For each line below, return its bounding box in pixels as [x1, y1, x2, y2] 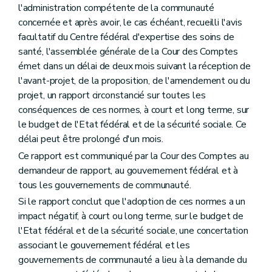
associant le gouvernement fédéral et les [18, 238, 190, 252]
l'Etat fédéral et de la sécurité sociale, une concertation [18, 223, 248, 237]
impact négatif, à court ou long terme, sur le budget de [18, 209, 244, 223]
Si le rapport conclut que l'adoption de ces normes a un [18, 194, 246, 208]
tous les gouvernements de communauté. [18, 178, 191, 192]
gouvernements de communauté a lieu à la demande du [18, 253, 248, 267]
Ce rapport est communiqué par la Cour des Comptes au [18, 149, 249, 163]
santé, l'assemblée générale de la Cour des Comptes [18, 45, 239, 59]
